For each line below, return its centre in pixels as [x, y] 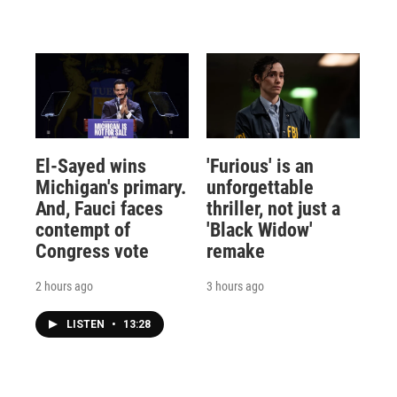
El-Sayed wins [91, 167]
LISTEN [87, 325]
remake [235, 252]
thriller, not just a [273, 209]
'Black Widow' [259, 230]
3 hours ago [235, 287]
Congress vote [92, 252]
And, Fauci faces [99, 209]
